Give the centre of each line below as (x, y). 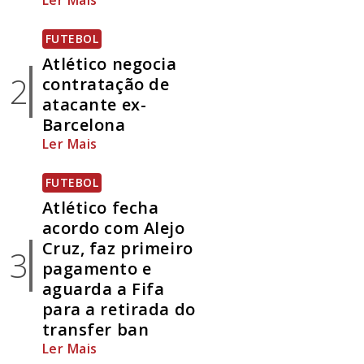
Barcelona (84, 125)
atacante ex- (94, 105)
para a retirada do (119, 310)
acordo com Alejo (113, 228)
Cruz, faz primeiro (117, 249)
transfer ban (95, 330)
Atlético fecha (100, 208)
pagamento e (97, 269)
